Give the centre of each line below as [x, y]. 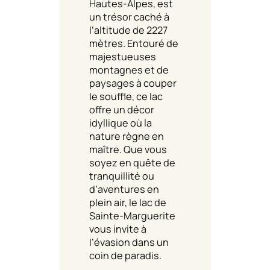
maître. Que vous [128, 149]
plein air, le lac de [128, 202]
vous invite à [118, 229]
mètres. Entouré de [134, 43]
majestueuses [123, 56]
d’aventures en [124, 189]
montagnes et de [129, 70]
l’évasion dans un [129, 242]
